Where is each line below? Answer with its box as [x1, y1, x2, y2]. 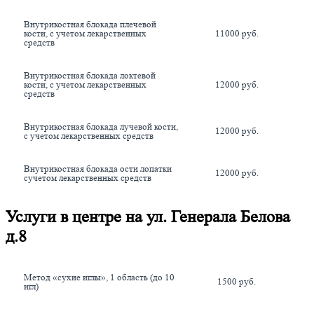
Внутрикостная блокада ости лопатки [24, 163, 172, 174]
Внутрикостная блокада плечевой [24, 18, 156, 29]
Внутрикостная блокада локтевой [24, 69, 156, 81]
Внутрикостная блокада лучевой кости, [24, 121, 178, 132]
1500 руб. [217, 276, 256, 287]
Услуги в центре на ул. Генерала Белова [6, 207, 290, 227]
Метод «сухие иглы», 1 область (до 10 [24, 272, 175, 283]
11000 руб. [215, 27, 259, 39]
